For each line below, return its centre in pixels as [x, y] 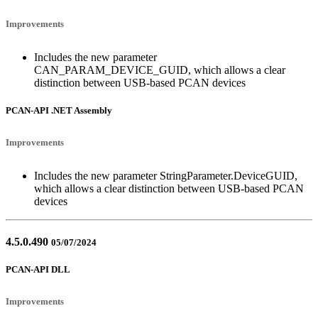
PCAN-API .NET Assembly [59, 110]
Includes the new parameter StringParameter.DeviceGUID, [166, 175]
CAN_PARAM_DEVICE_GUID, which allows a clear [160, 70]
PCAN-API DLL [38, 269]
